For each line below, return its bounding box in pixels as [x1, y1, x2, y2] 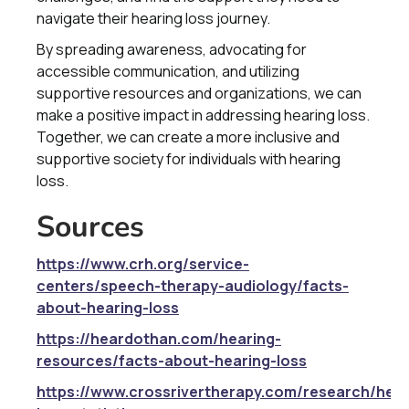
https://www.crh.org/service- [37, 254, 249, 274]
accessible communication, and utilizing [37, 61, 299, 81]
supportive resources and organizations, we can [37, 83, 362, 103]
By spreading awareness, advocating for [37, 39, 307, 59]
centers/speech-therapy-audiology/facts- [37, 276, 349, 296]
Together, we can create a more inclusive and [37, 127, 340, 147]
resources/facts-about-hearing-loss [37, 351, 307, 371]
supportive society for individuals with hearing [37, 149, 341, 169]
